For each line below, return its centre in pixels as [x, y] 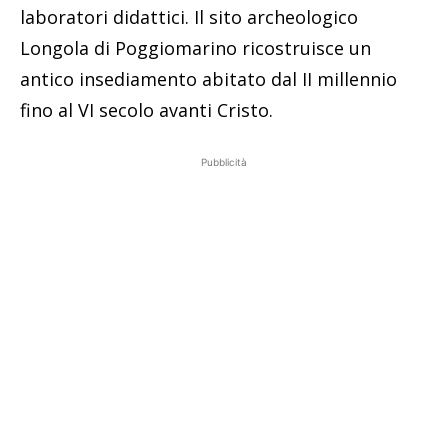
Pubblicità [224, 162]
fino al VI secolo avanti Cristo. [146, 110]
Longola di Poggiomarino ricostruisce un [195, 48]
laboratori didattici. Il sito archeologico [189, 17]
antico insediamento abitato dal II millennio [208, 79]
